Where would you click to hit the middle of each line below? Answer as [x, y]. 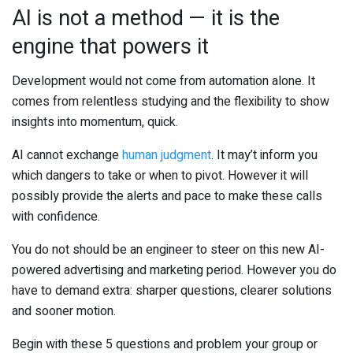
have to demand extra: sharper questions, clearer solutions [172, 291]
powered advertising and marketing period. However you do [174, 271]
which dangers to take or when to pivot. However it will [160, 176]
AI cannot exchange [67, 156]
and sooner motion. [64, 312]
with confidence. [56, 217]
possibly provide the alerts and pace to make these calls [167, 197]
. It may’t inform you [264, 156]
